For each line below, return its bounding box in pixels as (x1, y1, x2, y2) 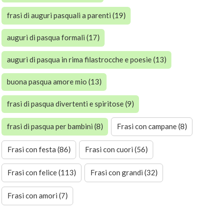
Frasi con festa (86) (7, 145, 71, 154)
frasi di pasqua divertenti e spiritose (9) (6, 99, 134, 109)
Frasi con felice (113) (7, 168, 76, 177)
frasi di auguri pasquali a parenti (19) (6, 11, 126, 20)
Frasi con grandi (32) (90, 168, 158, 177)
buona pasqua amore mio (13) (6, 77, 102, 86)
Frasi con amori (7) (7, 191, 68, 200)
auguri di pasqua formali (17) (6, 33, 100, 42)
